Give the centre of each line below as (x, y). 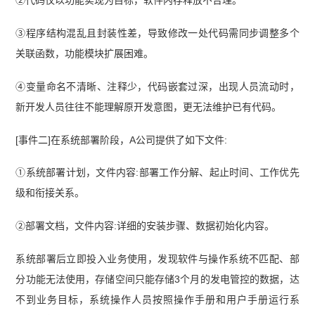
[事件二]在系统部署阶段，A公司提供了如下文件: (122, 140)
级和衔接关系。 (50, 193)
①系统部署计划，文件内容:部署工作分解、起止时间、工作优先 (157, 173)
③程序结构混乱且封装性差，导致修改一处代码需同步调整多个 (157, 33)
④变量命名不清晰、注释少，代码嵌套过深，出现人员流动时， (157, 86)
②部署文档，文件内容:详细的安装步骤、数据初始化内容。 (145, 226)
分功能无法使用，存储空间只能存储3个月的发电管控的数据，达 (157, 279)
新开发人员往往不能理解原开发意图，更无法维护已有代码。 (149, 107)
